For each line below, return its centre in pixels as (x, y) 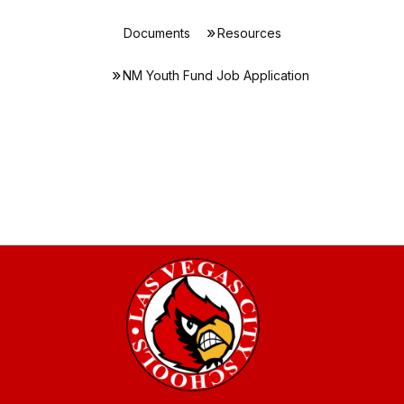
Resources (249, 33)
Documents (156, 33)
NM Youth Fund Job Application (216, 75)
